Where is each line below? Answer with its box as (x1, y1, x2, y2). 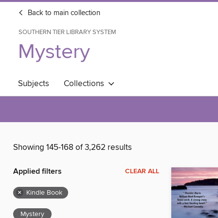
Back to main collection (26, 9, 100, 18)
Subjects (18, 78, 49, 89)
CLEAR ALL (125, 167, 159, 176)
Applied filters (13, 166, 62, 177)
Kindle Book (26, 188, 62, 198)
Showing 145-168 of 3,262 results (13, 142, 132, 153)
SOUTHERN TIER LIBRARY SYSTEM (18, 28, 116, 36)
